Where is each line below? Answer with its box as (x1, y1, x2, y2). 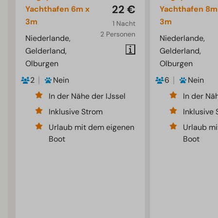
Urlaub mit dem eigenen (49, 122, 135, 133)
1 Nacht (112, 19, 135, 28)
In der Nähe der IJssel (49, 91, 126, 102)
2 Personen (100, 30, 135, 39)
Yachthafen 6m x (25, 4, 90, 15)
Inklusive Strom (49, 107, 103, 117)
